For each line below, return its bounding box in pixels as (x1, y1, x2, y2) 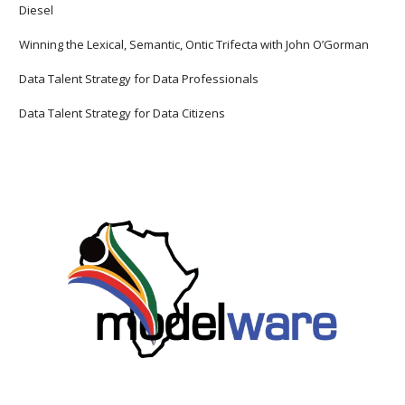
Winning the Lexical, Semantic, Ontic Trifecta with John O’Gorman (19, 35, 370, 52)
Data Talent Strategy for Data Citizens (19, 104, 226, 121)
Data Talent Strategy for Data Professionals (19, 70, 259, 87)
